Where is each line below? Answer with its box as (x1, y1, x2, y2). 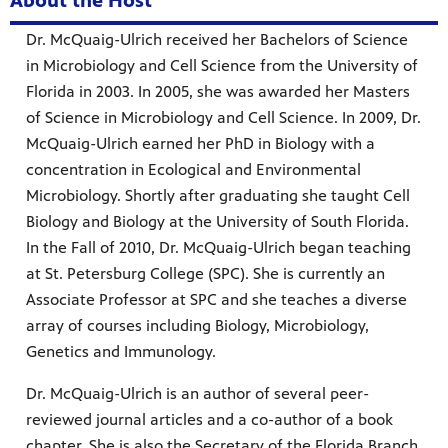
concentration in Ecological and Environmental (26, 160, 361, 180)
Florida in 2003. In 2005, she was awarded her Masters (26, 82, 410, 102)
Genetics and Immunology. (26, 342, 216, 362)
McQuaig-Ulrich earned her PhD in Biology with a (26, 134, 375, 154)
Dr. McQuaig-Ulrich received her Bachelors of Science (26, 30, 408, 50)
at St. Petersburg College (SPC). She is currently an (26, 264, 385, 284)
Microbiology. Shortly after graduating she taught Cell (26, 186, 410, 206)
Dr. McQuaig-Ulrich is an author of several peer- (26, 384, 369, 404)
